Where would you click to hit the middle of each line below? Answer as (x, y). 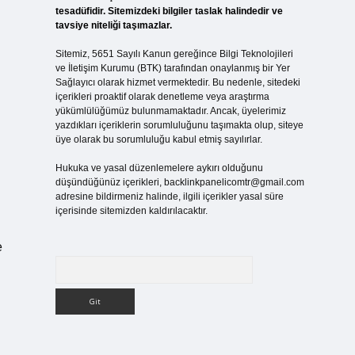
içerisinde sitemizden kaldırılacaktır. (131, 211)
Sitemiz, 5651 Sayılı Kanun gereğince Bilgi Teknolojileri (174, 54)
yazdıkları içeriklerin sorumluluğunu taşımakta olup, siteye (179, 125)
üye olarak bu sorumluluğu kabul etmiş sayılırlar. (158, 139)
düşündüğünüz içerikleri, (109, 182)
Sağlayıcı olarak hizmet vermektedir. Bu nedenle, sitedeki (177, 82)
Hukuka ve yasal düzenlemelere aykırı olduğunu (159, 168)
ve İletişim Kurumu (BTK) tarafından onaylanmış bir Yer (172, 68)
